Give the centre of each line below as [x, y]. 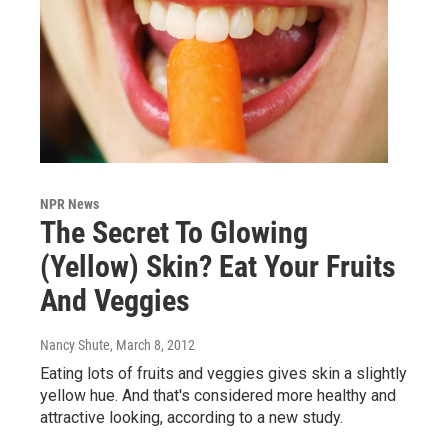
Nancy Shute [75, 344]
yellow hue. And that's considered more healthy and [218, 395]
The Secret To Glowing [174, 232]
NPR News [69, 203]
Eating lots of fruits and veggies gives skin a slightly [223, 373]
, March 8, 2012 [152, 344]
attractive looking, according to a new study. [191, 417]
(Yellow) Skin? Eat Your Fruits [218, 266]
